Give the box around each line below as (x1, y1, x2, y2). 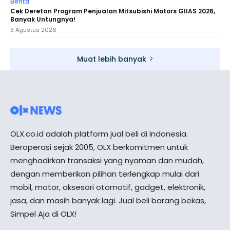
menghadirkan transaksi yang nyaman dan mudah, (10, 155, 204, 166)
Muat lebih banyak (76, 53, 146, 64)
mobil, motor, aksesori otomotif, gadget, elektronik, (10, 181, 205, 193)
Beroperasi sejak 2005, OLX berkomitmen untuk (10, 141, 188, 152)
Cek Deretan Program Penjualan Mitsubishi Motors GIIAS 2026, (10, 6, 215, 15)
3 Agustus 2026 (10, 25, 56, 34)
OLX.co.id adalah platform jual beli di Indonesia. (10, 128, 188, 139)
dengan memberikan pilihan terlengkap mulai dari (10, 168, 199, 179)
